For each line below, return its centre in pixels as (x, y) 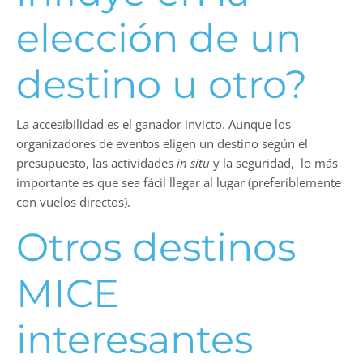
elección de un (159, 38)
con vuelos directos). (73, 201)
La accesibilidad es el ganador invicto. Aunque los (154, 124)
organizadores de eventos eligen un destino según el (162, 143)
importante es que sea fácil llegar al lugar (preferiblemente (179, 182)
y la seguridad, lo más (274, 162)
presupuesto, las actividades (96, 162)
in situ (193, 162)
